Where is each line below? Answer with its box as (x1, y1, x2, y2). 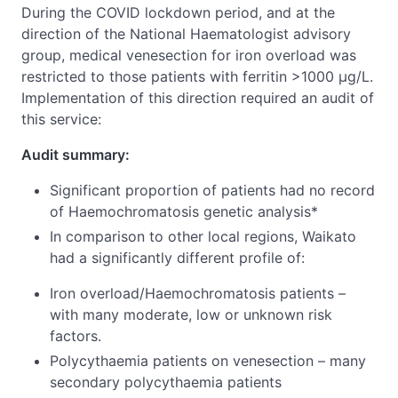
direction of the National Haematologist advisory (21, 25, 351, 43)
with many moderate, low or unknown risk (50, 306, 332, 323)
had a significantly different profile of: (50, 249, 305, 267)
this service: (21, 110, 101, 128)
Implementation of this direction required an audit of (21, 89, 374, 107)
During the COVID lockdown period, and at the (21, 4, 335, 21)
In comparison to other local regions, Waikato (50, 227, 356, 245)
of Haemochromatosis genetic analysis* (50, 203, 318, 220)
